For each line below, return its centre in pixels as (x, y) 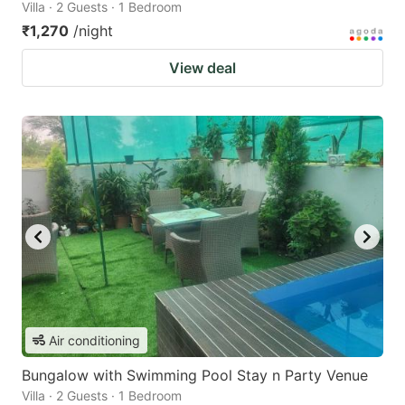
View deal (202, 68)
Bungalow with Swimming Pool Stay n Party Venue (195, 375)
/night (93, 31)
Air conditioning (94, 340)
